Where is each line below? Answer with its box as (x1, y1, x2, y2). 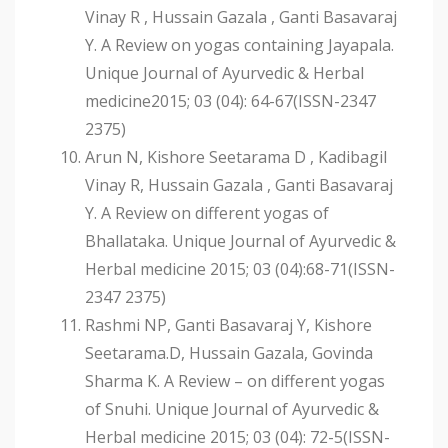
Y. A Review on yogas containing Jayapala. (85, 34, 394, 57)
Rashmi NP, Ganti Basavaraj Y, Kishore (85, 314, 372, 337)
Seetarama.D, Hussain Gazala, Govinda (85, 342, 373, 365)
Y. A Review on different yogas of (85, 202, 329, 225)
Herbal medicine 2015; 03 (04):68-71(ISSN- (85, 258, 395, 281)
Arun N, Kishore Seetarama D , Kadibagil (85, 146, 387, 169)
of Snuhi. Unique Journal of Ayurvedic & (85, 398, 379, 421)
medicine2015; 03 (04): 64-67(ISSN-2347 (85, 90, 376, 113)
